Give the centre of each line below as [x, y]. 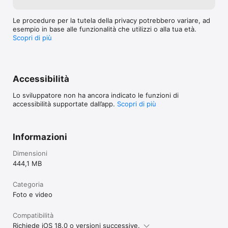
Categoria [28, 184]
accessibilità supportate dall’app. [65, 104]
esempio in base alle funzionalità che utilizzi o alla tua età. [105, 29]
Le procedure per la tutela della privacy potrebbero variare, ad [111, 20]
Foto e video [33, 194]
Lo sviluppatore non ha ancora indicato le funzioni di [96, 95]
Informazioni [40, 137]
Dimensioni [30, 153]
